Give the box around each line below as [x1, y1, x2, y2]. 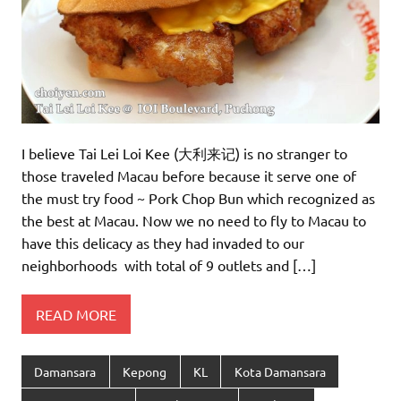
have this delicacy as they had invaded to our [21, 234, 304, 252]
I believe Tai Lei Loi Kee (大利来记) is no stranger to [21, 144, 347, 163]
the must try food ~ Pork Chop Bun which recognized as [21, 189, 375, 208]
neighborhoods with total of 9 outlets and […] [21, 256, 316, 275]
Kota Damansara [234, 363, 326, 380]
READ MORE [36, 304, 116, 323]
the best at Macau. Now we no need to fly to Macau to [21, 211, 366, 230]
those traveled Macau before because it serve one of [21, 166, 356, 185]
